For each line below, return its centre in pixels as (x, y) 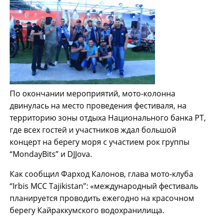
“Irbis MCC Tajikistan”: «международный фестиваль (104, 186)
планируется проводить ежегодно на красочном (102, 198)
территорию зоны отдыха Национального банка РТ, (108, 118)
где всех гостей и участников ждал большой (93, 130)
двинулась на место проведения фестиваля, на (98, 106)
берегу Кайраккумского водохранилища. (87, 210)
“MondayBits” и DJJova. (51, 154)
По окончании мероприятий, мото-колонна (93, 94)
